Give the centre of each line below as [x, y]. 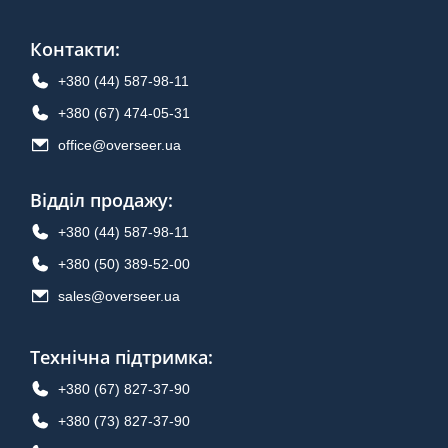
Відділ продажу [99, 200]
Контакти [72, 49]
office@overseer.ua [119, 144]
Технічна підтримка [119, 357]
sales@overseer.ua [119, 295]
